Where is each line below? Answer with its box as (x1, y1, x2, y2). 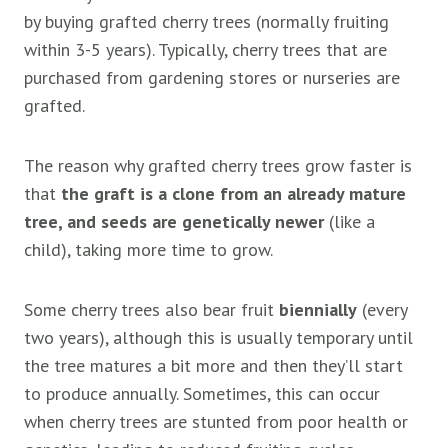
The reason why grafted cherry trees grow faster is (24, 154, 412, 178)
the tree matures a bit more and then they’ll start (24, 354, 403, 378)
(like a (324, 210, 375, 234)
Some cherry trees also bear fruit (24, 298, 279, 322)
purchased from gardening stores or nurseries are (24, 66, 400, 90)
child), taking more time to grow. (24, 238, 273, 262)
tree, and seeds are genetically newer (24, 210, 324, 234)
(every (357, 298, 407, 322)
